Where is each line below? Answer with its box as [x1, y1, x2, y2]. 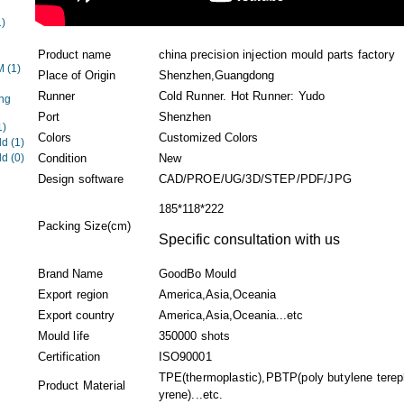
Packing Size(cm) [37, 219, 131, 233]
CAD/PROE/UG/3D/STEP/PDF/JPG [158, 172, 352, 186]
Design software [37, 172, 124, 186]
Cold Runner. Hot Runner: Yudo [158, 89, 326, 103]
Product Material [37, 379, 126, 392]
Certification [37, 350, 100, 363]
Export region [37, 288, 109, 301]
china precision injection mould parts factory [158, 48, 395, 61]
